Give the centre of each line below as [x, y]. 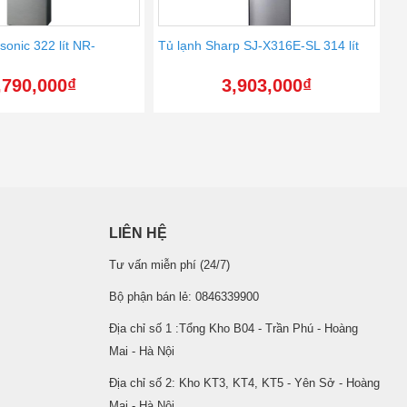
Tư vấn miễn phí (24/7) [169, 265]
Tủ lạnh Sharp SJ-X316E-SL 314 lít [259, 45]
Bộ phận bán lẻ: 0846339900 [184, 297]
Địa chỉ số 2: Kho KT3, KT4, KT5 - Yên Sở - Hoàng [244, 383]
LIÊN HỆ [138, 233]
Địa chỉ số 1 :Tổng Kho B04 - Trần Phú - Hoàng [233, 328]
